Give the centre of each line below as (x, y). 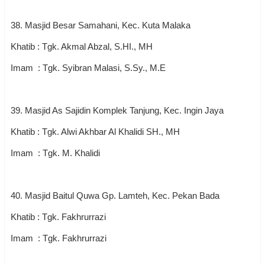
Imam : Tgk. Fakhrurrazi (60, 238)
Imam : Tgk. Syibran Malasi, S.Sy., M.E (88, 68)
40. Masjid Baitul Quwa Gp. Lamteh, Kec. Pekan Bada (116, 195)
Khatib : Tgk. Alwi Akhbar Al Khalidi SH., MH (95, 132)
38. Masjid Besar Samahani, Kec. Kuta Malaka (101, 25)
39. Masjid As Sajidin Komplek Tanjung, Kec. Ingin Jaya (117, 110)
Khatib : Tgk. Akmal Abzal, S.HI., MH (82, 46)
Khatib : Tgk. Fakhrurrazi (59, 217)
